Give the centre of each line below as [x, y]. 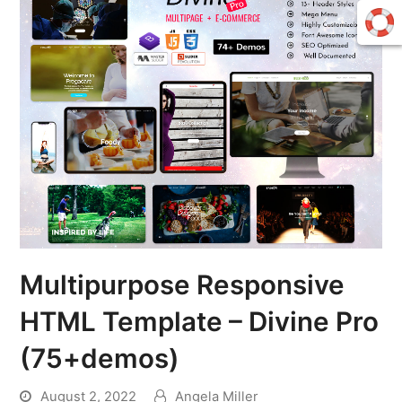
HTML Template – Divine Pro [200, 322]
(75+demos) [100, 358]
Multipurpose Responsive [183, 285]
